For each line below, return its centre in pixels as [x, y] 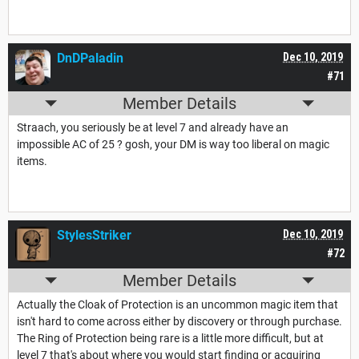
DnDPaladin [90, 58]
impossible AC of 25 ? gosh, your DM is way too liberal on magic [173, 145]
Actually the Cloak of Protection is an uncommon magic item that [177, 305]
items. [32, 161]
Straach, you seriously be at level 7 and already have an [153, 128]
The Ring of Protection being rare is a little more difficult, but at [170, 339]
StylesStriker [94, 236]
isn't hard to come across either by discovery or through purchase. [179, 322]
